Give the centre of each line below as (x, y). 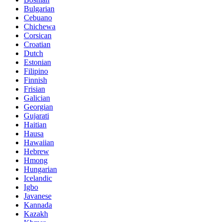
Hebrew (36, 152)
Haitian (35, 125)
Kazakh (36, 214)
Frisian (34, 89)
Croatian (37, 45)
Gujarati (36, 116)
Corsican (38, 36)
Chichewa (40, 27)
